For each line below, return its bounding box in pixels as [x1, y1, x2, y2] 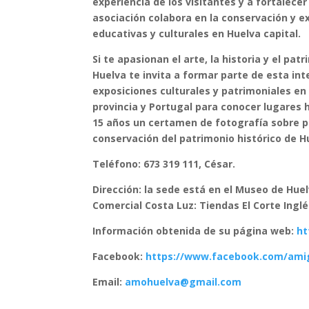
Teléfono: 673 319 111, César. [92, 157, 236, 170]
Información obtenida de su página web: [92, 224, 295, 237]
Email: [92, 275, 126, 288]
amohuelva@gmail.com [125, 275, 242, 288]
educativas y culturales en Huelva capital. [92, 27, 301, 40]
